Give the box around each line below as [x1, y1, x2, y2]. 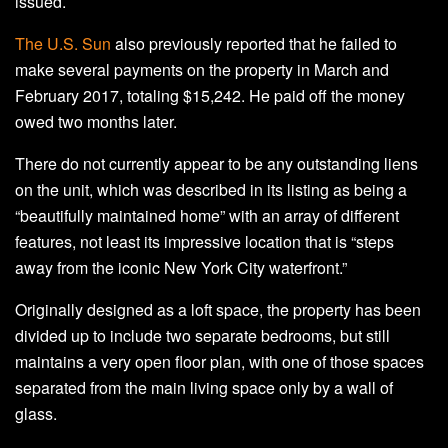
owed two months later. [15, 109, 177, 133]
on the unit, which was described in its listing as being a [15, 177, 407, 201]
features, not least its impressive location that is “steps [15, 229, 394, 253]
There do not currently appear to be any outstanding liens [15, 151, 418, 175]
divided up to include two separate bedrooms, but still [15, 323, 390, 347]
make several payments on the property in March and [15, 57, 389, 81]
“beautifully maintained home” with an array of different [15, 203, 399, 227]
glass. [15, 401, 57, 425]
